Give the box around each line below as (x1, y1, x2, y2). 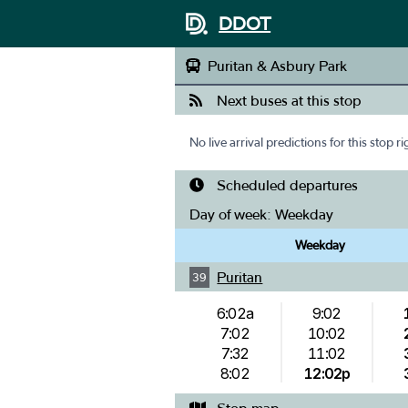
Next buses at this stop (217, 92, 362, 108)
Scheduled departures (217, 177, 359, 193)
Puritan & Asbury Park (208, 57, 347, 74)
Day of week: (189, 206, 275, 222)
